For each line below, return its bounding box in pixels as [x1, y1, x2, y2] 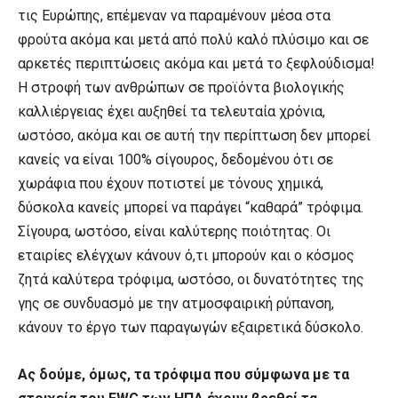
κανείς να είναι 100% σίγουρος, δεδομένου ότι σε [18, 151, 333, 169]
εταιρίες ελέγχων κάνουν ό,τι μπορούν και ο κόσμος [18, 247, 354, 265]
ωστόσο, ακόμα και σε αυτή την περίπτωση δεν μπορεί [18, 127, 370, 145]
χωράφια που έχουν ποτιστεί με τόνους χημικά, [18, 175, 323, 193]
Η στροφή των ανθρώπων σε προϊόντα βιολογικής [18, 79, 345, 97]
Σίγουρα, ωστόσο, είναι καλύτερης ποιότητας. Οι [18, 223, 330, 241]
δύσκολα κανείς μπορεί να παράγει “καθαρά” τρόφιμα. [18, 199, 363, 217]
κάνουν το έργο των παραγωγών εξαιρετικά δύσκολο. [18, 319, 363, 337]
